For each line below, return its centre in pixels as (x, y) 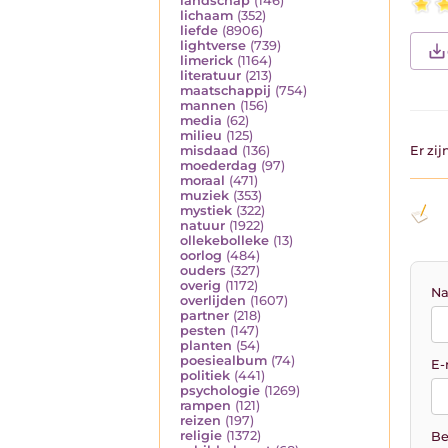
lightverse (213, 46)
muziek (204, 196)
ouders (203, 271)
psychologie (220, 391)
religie (201, 436)
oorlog (201, 256)
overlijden (213, 301)
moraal (202, 181)
